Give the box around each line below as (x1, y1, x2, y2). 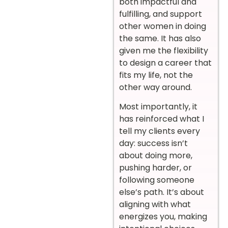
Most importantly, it (119, 101, 197, 113)
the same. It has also (119, 32, 201, 44)
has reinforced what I (119, 113, 204, 125)
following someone (119, 174, 194, 186)
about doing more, (119, 150, 192, 162)
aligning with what (119, 198, 191, 211)
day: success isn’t (119, 137, 188, 150)
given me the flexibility (119, 44, 208, 56)
